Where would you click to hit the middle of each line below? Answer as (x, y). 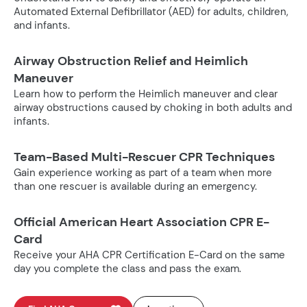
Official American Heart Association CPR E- (142, 222)
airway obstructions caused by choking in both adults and (153, 108)
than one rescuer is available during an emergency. (135, 187)
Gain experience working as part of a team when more (143, 173)
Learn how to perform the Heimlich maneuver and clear (146, 94)
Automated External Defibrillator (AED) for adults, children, (151, 12)
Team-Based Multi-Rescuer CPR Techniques (144, 157)
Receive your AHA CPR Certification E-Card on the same (149, 255)
